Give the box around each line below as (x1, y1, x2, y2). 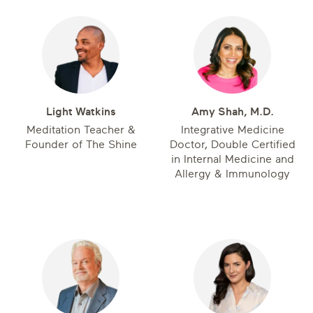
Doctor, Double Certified (169, 138, 296, 151)
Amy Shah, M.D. (191, 105, 274, 118)
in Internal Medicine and (170, 153, 294, 166)
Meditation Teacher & (26, 124, 136, 136)
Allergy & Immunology (175, 168, 290, 180)
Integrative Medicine (180, 124, 284, 136)
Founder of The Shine (24, 138, 137, 151)
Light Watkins (45, 105, 116, 118)
